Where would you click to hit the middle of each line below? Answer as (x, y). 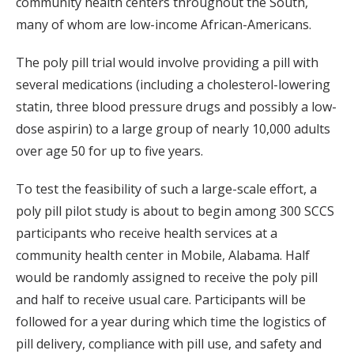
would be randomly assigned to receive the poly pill (167, 277)
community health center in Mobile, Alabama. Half (163, 255)
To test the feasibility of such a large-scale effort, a (166, 188)
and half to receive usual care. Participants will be (161, 299)
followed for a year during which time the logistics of (171, 321)
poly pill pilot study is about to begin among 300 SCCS (175, 211)
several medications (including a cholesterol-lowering (173, 84)
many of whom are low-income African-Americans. (164, 24)
